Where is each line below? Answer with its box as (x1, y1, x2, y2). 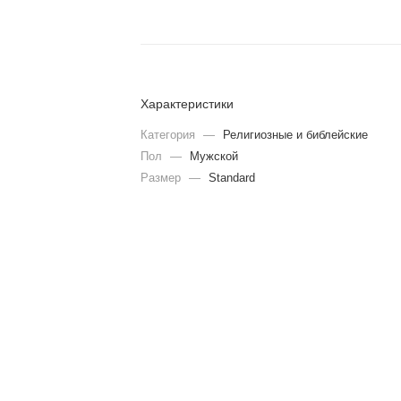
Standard (209, 170, 256, 184)
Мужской (190, 149, 239, 163)
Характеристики (141, 96, 235, 111)
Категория (141, 127, 200, 141)
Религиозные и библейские (223, 127, 369, 141)
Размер (141, 170, 185, 184)
